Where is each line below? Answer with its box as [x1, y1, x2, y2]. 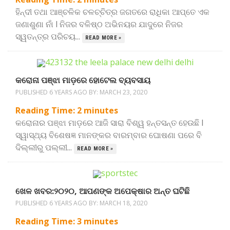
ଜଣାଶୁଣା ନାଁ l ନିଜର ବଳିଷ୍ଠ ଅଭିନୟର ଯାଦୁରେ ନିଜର [15, 18, 183, 30]
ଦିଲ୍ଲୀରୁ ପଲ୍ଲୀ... [15, 142, 74, 153]
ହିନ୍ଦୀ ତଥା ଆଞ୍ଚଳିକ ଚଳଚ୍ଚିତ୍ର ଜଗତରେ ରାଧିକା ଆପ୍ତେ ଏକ [15, 6, 209, 17]
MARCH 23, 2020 [100, 88, 147, 97]
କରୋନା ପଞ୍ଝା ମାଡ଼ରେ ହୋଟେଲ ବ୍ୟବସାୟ [15, 74, 150, 86]
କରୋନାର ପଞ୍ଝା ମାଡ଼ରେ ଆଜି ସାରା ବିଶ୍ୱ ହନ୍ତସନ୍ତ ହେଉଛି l [15, 117, 203, 128]
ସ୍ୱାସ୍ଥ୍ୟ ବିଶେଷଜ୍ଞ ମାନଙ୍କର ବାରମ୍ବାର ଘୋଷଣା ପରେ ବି [15, 129, 202, 141]
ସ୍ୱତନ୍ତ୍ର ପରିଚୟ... [15, 31, 82, 42]
